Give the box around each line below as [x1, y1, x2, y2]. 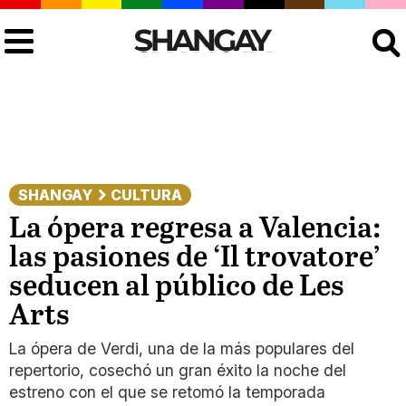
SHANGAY [18, 186, 92, 204]
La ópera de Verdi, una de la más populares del [9, 339, 354, 358]
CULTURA [111, 186, 182, 204]
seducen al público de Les [9, 271, 344, 304]
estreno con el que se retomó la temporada [9, 382, 325, 401]
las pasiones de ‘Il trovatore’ [9, 242, 381, 275]
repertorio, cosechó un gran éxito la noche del [9, 361, 346, 380]
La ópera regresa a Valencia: [9, 213, 381, 246]
